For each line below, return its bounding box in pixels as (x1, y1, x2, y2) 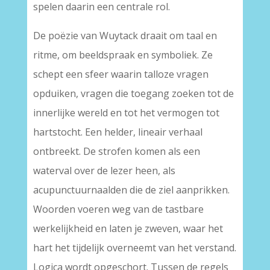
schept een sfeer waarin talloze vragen (33, 67, 209, 81)
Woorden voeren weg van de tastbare (33, 202, 204, 216)
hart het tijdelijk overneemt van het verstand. (33, 241, 236, 254)
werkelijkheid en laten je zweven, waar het (33, 222, 223, 235)
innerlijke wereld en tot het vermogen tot (33, 106, 219, 119)
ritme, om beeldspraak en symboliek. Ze (33, 48, 213, 61)
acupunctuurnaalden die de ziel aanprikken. (33, 183, 230, 196)
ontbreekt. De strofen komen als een (33, 145, 200, 158)
